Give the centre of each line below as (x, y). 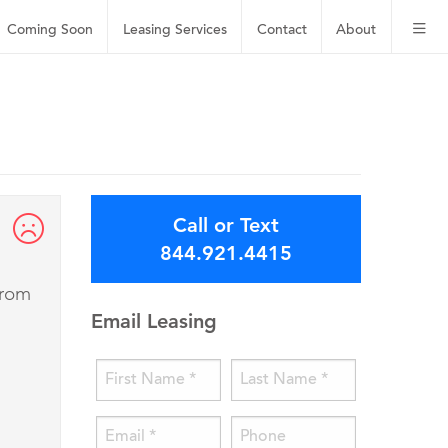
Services (200, 30)
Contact (281, 30)
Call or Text (226, 225)
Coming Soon (50, 30)
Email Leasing (154, 321)
